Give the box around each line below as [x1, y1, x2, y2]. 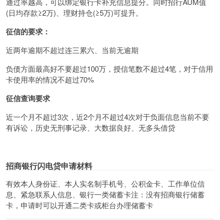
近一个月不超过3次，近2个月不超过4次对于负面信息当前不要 [6, 111, 209, 122]
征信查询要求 [6, 92, 50, 104]
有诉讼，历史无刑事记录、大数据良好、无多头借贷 [6, 122, 175, 133]
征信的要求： [6, 26, 50, 37]
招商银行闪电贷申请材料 [6, 160, 92, 171]
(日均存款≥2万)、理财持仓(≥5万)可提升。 [6, 7, 143, 18]
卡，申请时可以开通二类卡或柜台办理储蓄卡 [6, 199, 153, 210]
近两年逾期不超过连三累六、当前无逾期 [6, 44, 138, 55]
